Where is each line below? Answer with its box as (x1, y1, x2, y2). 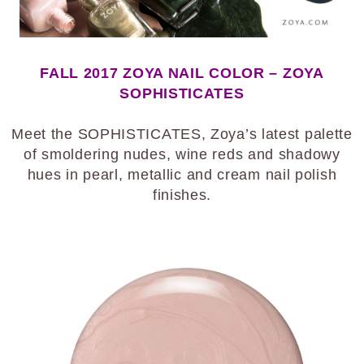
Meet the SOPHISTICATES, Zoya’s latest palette (11, 125, 353, 142)
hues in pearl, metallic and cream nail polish (27, 166, 337, 183)
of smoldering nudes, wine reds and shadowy (24, 145, 340, 162)
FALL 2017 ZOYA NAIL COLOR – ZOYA (40, 64, 324, 81)
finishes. (152, 186, 212, 203)
